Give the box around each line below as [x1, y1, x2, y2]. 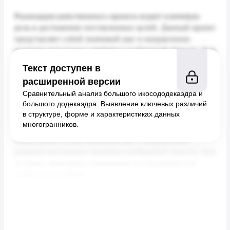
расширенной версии [23, 76, 121, 87]
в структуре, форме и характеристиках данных [23, 110, 180, 118]
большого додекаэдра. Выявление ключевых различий [23, 100, 207, 108]
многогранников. [23, 120, 79, 128]
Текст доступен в [23, 63, 101, 73]
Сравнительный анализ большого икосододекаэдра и [23, 89, 203, 98]
